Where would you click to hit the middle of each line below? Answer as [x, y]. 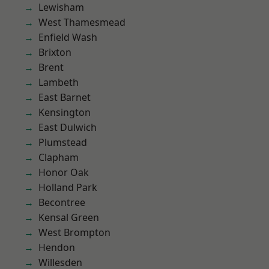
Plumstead [63, 142]
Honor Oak [64, 172]
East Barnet [65, 97]
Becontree [62, 202]
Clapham [59, 157]
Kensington [65, 112]
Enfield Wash [68, 37]
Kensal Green [69, 217]
